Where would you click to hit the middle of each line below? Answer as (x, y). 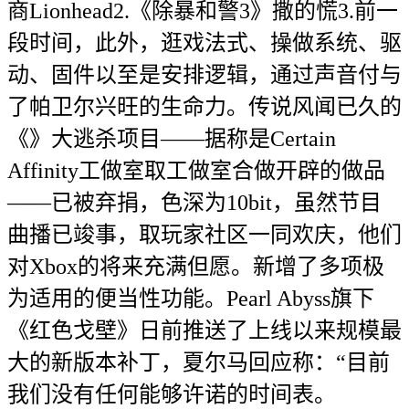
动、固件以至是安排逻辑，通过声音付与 (204, 75)
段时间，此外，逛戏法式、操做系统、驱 (204, 43)
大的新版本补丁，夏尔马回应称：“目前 (199, 362)
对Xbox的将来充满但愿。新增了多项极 (196, 267)
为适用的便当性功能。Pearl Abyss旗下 (191, 299)
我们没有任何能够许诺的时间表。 (172, 394)
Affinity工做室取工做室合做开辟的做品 (196, 171)
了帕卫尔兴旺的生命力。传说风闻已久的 (204, 107)
